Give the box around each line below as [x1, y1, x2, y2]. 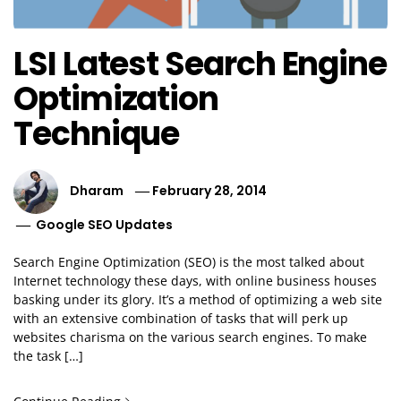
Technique [13, 111, 180, 158]
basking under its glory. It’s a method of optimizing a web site [13, 291, 382, 309]
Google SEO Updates [36, 216, 174, 235]
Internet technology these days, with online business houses [13, 272, 377, 290]
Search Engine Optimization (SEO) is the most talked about [13, 253, 364, 271]
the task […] [13, 347, 83, 365]
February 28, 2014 [152, 181, 268, 200]
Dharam [70, 181, 124, 200]
